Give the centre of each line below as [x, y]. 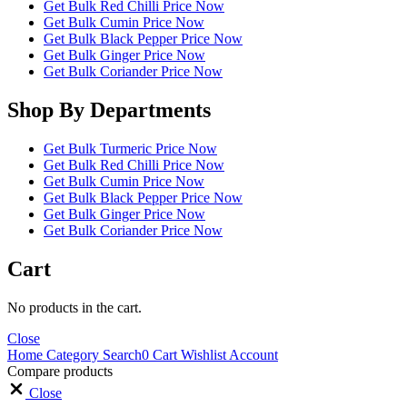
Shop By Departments [109, 109]
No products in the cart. [74, 307]
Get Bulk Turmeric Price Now [130, 148]
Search [120, 354]
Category [71, 354]
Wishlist [202, 354]
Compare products [60, 371]
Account [252, 354]
